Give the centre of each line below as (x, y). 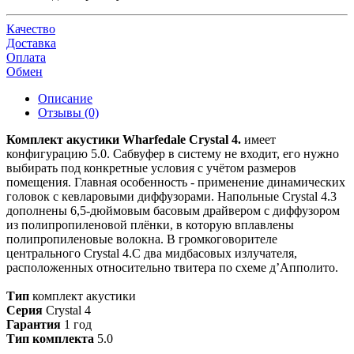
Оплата (26, 57)
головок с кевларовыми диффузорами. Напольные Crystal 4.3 (171, 196)
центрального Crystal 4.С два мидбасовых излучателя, (152, 253)
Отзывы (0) (68, 112)
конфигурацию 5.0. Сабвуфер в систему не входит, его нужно (173, 153)
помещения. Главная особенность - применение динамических (176, 182)
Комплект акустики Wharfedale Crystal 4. (124, 139)
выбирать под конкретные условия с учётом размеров (151, 168)
